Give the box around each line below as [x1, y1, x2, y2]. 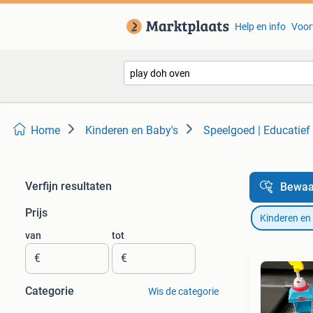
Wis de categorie [147, 286, 219, 297]
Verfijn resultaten [25, 180, 112, 193]
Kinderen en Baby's [85, 124, 178, 137]
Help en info [234, 21, 286, 32]
